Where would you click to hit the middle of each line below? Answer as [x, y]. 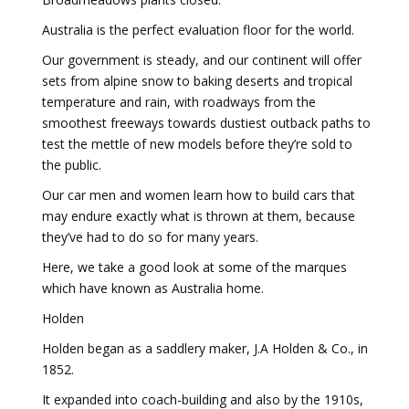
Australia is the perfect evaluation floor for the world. [198, 29]
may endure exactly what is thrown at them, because [199, 215]
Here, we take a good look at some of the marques [194, 267]
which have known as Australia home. [153, 288]
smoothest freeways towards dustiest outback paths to [206, 122]
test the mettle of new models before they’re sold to [197, 143]
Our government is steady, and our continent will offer [202, 59]
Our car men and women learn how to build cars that [199, 194]
